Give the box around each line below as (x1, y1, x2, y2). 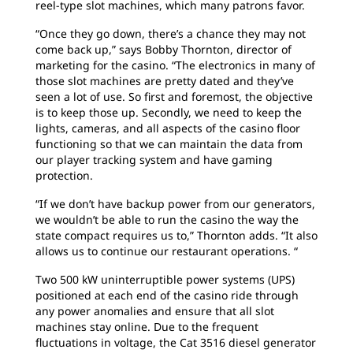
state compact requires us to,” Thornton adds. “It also (35, 228, 318, 243)
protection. (35, 168, 96, 183)
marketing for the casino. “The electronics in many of (35, 58, 315, 72)
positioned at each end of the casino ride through (35, 288, 299, 303)
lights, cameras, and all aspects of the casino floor (35, 121, 300, 136)
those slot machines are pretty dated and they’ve (35, 73, 294, 88)
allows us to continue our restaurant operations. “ (35, 243, 298, 258)
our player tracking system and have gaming (35, 152, 273, 167)
